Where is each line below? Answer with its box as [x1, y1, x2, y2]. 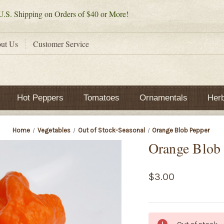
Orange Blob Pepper [152, 126, 210, 134]
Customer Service [33, 38, 89, 49]
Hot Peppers [16, 93, 63, 102]
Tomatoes [83, 93, 119, 102]
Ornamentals [139, 93, 187, 102]
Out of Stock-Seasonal [77, 126, 145, 134]
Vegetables [37, 126, 70, 134]
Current [148, 213, 176, 221]
